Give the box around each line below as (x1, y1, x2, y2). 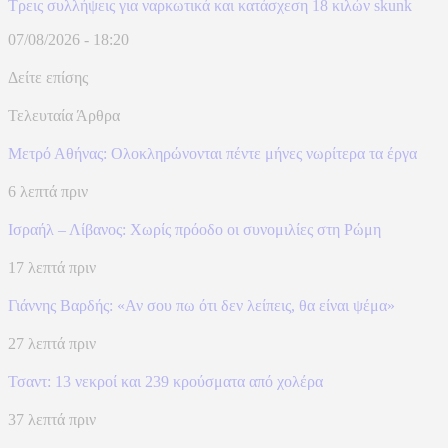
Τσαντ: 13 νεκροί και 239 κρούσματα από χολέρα (8, 372, 323, 390)
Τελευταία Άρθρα (8, 106, 120, 124)
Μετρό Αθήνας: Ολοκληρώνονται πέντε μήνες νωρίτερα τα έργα (8, 144, 417, 162)
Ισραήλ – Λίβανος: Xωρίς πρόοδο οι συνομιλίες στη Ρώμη (8, 220, 381, 238)
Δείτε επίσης (8, 68, 88, 86)
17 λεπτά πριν (8, 258, 96, 276)
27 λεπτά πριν (8, 334, 96, 352)
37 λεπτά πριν (8, 410, 96, 428)
